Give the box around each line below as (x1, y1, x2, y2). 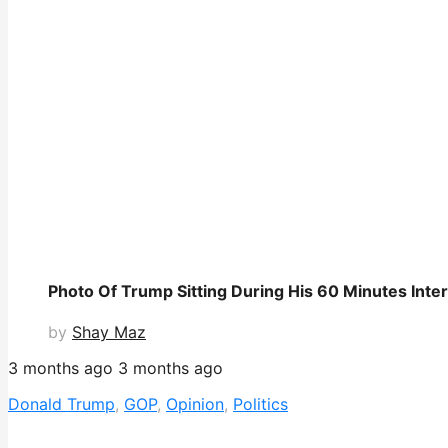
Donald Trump (8, 394, 115, 415)
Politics (233, 394, 288, 415)
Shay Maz (72, 322, 146, 343)
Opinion (166, 394, 224, 415)
